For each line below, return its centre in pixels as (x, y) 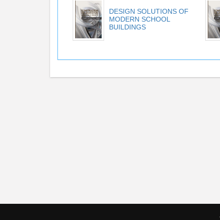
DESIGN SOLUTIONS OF (149, 11)
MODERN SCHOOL (139, 19)
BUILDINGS (127, 27)
